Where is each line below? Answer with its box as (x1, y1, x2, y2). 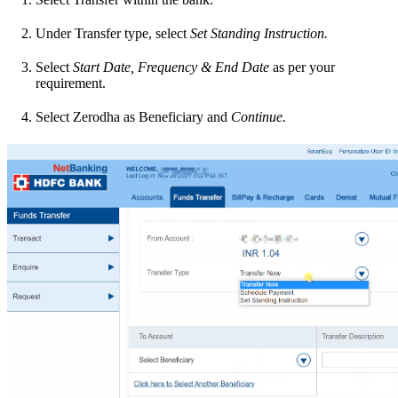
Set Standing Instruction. (190, 25, 328, 41)
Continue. (231, 108, 286, 124)
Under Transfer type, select (36, 25, 190, 41)
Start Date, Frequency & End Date (73, 59, 273, 75)
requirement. (36, 75, 106, 91)
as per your (273, 59, 335, 75)
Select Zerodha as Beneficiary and (36, 108, 231, 124)
